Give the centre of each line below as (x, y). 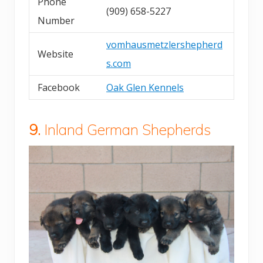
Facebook (59, 87)
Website (55, 54)
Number (56, 20)
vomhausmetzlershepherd (164, 44)
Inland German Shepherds (128, 129)
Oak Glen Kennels (145, 87)
